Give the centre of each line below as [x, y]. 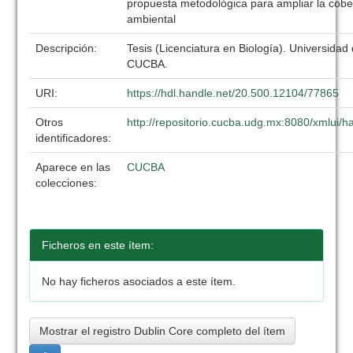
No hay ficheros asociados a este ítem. [139, 281]
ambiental [152, 19]
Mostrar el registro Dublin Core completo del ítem [163, 331]
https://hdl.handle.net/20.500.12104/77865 [233, 93]
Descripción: [68, 48]
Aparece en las [73, 167]
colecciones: [67, 183]
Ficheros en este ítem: [98, 245]
